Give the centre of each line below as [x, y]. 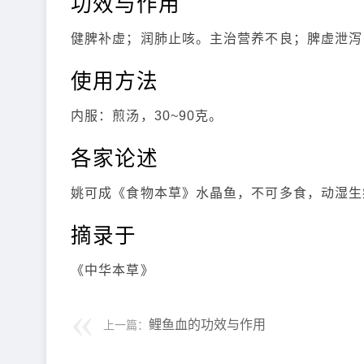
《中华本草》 [113, 270]
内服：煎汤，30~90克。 [147, 116]
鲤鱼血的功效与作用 [207, 325]
